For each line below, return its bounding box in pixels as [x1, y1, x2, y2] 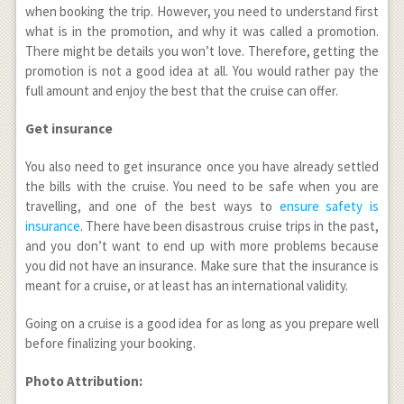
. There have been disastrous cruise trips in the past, [79, 217, 380, 235]
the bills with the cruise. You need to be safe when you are [24, 178, 380, 196]
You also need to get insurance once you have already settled [24, 158, 380, 176]
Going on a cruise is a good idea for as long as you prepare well [24, 315, 380, 333]
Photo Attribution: [24, 372, 142, 390]
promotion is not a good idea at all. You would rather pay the [24, 62, 380, 80]
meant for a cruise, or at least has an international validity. [24, 277, 348, 295]
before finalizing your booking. [24, 335, 196, 353]
